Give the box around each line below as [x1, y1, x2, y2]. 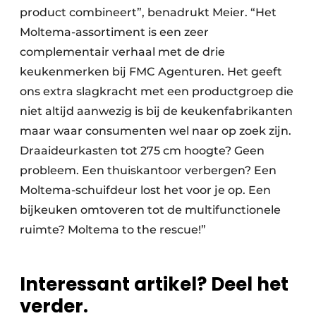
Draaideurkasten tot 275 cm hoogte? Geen [20, 144, 265, 158]
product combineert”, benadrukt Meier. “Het [20, 6, 276, 20]
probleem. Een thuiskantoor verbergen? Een [20, 164, 276, 178]
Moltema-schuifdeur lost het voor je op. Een [20, 183, 271, 197]
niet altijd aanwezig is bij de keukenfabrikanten [20, 104, 293, 119]
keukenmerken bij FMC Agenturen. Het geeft [20, 65, 282, 79]
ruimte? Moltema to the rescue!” [20, 223, 206, 237]
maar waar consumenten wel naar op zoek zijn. [20, 124, 291, 138]
